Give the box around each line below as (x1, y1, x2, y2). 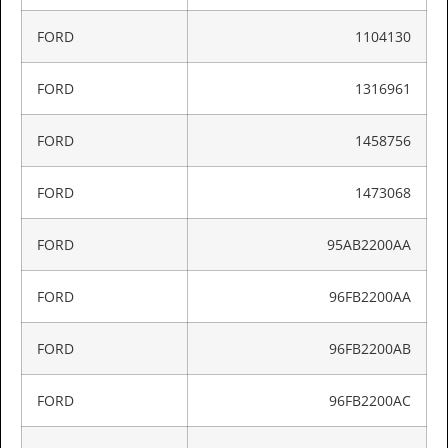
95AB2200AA (327, 234, 411, 254)
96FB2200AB (329, 338, 411, 358)
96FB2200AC (329, 390, 411, 410)
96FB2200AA (329, 286, 411, 306)
